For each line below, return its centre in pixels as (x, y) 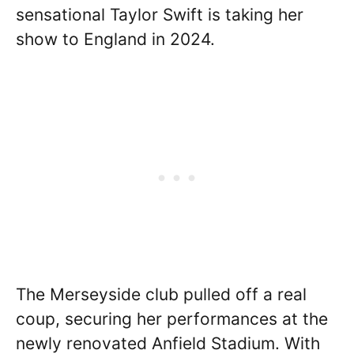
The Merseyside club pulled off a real (161, 294)
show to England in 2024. (115, 39)
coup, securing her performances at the (172, 318)
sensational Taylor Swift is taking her (160, 15)
